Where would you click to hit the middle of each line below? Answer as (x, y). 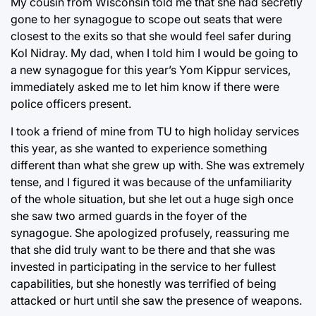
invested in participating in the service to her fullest (143, 266)
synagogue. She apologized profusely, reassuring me (150, 232)
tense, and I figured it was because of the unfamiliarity (151, 182)
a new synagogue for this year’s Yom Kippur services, (151, 69)
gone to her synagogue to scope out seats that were (146, 19)
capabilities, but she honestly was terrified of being (144, 283)
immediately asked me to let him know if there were (145, 86)
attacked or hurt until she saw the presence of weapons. (156, 300)
